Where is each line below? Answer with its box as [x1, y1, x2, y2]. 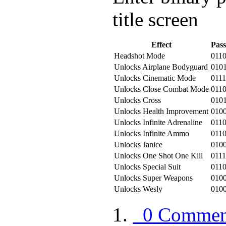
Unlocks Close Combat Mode [114, 84, 209, 93]
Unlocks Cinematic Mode [114, 73, 196, 82]
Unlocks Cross [114, 95, 161, 104]
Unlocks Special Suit [114, 162, 181, 171]
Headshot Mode [114, 51, 165, 60]
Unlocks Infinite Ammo [114, 129, 189, 138]
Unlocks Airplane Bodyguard [114, 62, 208, 71]
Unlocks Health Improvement [114, 106, 208, 116]
